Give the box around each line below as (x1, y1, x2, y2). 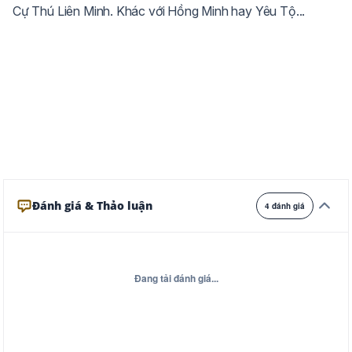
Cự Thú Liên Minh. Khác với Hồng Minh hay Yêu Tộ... (13, 3, 306, 19)
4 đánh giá (265, 200, 305, 211)
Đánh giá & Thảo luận (32, 198, 152, 213)
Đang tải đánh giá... (134, 271, 218, 285)
